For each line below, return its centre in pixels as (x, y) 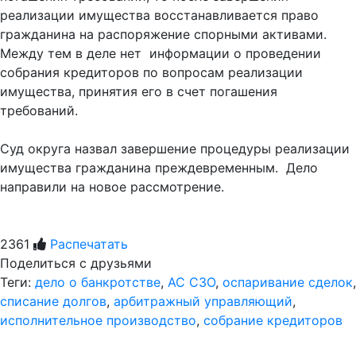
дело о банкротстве (98, 282)
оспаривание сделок (288, 282)
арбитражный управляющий (203, 301)
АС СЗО (192, 282)
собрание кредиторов (273, 320)
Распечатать (89, 244)
